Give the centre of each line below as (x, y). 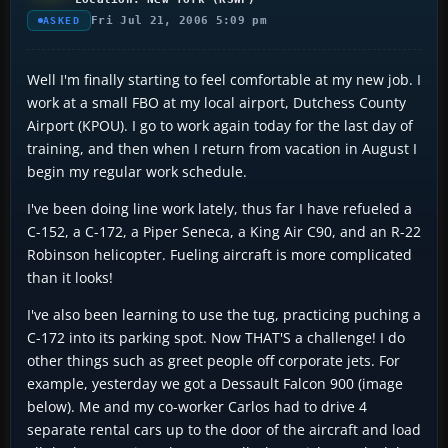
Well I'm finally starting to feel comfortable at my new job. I (224, 79)
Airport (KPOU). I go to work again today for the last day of (220, 125)
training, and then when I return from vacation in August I (222, 148)
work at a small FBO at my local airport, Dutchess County (216, 102)
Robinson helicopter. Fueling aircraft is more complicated (219, 254)
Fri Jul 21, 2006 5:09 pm (179, 20)
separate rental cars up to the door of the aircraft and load (224, 429)
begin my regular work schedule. (137, 171)
